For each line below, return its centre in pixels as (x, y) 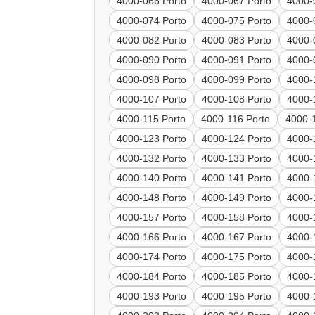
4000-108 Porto (237, 99)
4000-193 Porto (152, 296)
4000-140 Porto (152, 178)
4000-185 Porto (237, 277)
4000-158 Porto (237, 218)
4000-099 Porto (237, 80)
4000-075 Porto (237, 21)
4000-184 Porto (152, 277)
